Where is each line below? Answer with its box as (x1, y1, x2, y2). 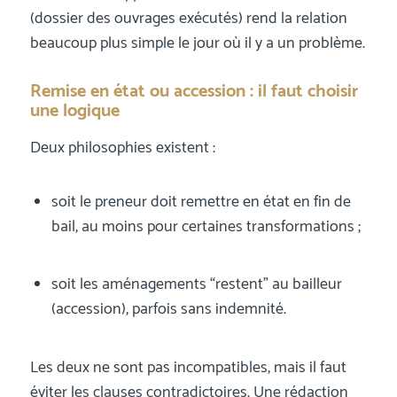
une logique (29, 97, 120, 127)
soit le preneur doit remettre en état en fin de (51, 189, 351, 216)
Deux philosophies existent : (29, 134, 215, 161)
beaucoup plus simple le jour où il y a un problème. (29, 30, 365, 58)
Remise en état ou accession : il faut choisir (29, 77, 358, 107)
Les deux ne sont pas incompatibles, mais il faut (29, 354, 346, 382)
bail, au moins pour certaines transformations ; (51, 214, 361, 241)
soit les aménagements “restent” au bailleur (51, 270, 342, 298)
